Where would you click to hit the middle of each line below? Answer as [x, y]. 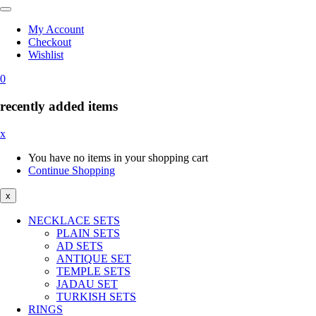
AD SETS [80, 245]
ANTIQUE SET [94, 258]
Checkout [50, 42]
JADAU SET [87, 284]
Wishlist [46, 55]
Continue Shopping [72, 170]
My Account [56, 30]
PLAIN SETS [88, 233]
